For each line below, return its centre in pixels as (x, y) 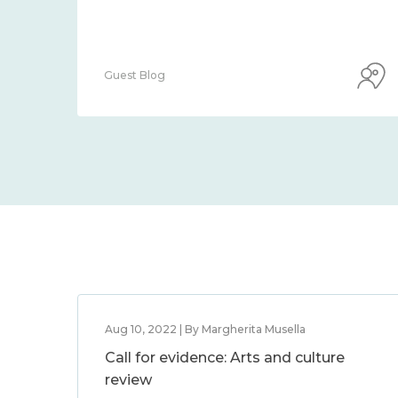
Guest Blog (135, 75)
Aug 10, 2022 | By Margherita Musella (205, 329)
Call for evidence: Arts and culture (225, 358)
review (128, 380)
